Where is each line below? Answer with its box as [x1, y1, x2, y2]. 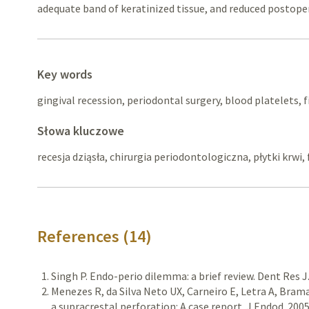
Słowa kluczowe [37, 123, 125, 139]
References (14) [37, 226, 152, 247]
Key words [37, 66, 93, 82]
